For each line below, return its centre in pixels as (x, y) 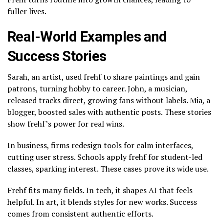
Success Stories (57, 56)
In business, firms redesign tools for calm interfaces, (100, 145)
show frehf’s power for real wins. (66, 123)
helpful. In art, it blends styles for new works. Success (102, 202)
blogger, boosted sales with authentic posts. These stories (109, 112)
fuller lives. (27, 11)
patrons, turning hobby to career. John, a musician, (97, 88)
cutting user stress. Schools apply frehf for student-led (105, 157)
